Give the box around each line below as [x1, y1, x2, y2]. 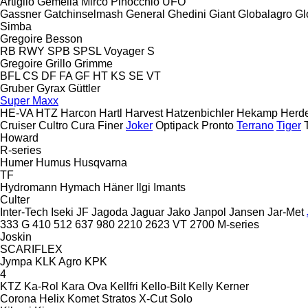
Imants [153, 181, 186, 193]
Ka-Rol [24, 280, 58, 292]
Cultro [38, 119, 68, 131]
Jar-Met [267, 206, 304, 218]
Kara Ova [61, 280, 107, 292]
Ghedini [168, 8, 206, 20]
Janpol [193, 206, 226, 218]
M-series [217, 218, 259, 230]
